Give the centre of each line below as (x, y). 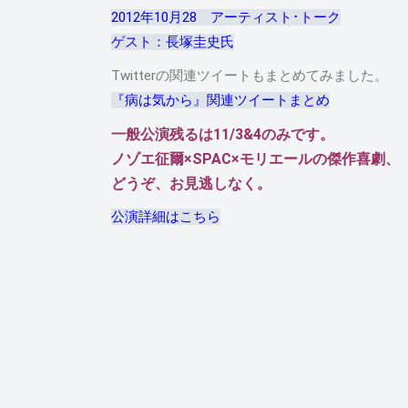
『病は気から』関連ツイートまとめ (220, 100)
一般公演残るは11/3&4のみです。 (223, 134)
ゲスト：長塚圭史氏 (173, 42)
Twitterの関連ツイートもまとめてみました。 (250, 76)
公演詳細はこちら (166, 217)
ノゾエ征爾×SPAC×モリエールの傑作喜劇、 (255, 159)
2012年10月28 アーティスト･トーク (226, 17)
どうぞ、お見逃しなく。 (191, 184)
